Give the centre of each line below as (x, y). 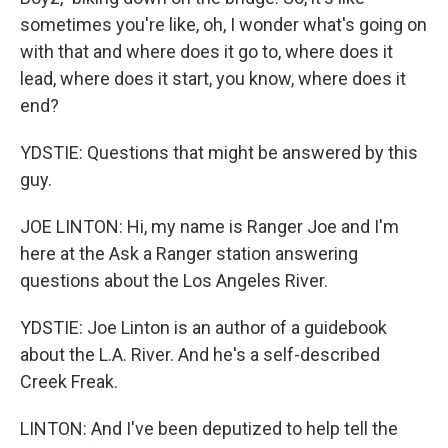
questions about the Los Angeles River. (174, 281)
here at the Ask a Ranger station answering (189, 254)
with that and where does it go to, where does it (206, 52)
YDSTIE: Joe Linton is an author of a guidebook (203, 328)
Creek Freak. (69, 382)
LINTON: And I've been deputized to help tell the (209, 429)
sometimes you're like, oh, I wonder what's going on (223, 25)
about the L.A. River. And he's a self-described (200, 355)
